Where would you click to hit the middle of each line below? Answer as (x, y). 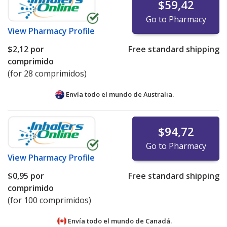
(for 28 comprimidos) (47, 74)
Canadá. (159, 221)
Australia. (159, 94)
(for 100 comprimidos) (49, 200)
